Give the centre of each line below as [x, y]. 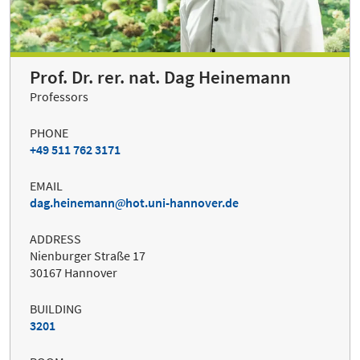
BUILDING [56, 308]
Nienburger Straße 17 [88, 255]
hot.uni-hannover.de [182, 202]
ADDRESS [55, 238]
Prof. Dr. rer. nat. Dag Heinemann [160, 77]
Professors [59, 96]
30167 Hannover [74, 272]
